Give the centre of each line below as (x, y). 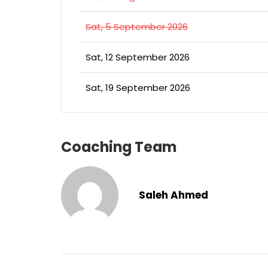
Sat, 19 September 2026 (138, 88)
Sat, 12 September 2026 (138, 57)
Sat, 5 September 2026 (137, 27)
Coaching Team (119, 147)
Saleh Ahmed (173, 195)
